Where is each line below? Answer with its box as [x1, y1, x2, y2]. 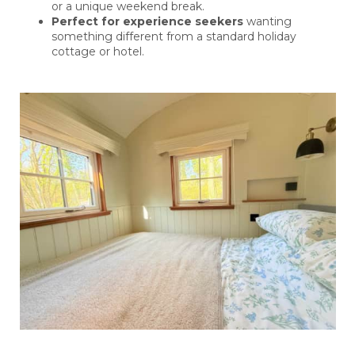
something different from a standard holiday [51, 29, 296, 44]
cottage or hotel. [51, 44, 144, 59]
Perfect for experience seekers [51, 14, 243, 29]
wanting [242, 14, 292, 29]
